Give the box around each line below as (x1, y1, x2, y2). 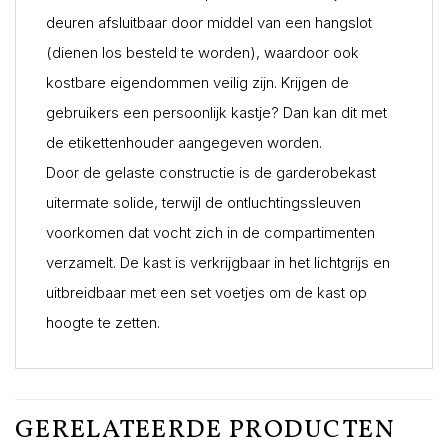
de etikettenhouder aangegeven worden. (46, 133, 322, 152)
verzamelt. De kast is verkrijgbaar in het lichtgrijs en (46, 253, 390, 272)
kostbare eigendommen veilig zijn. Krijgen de (46, 73, 349, 92)
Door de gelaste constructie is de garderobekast (46, 163, 376, 182)
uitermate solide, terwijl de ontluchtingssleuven (46, 193, 361, 212)
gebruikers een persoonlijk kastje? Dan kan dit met (46, 103, 387, 122)
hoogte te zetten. (46, 313, 160, 332)
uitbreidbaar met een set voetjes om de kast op (46, 283, 367, 302)
